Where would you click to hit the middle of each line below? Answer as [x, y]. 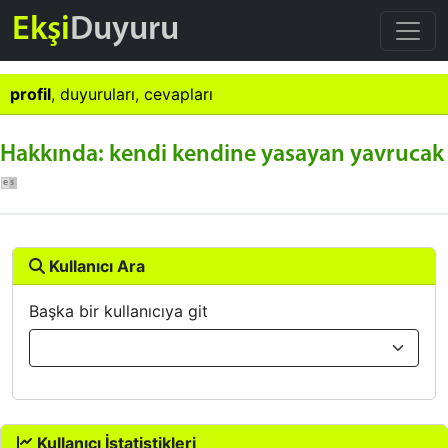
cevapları [178, 94]
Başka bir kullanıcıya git [118, 311]
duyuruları [97, 94]
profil [30, 94]
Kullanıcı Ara [95, 266]
